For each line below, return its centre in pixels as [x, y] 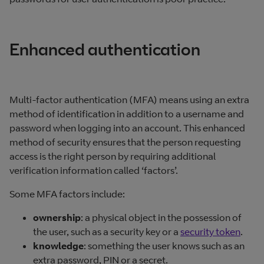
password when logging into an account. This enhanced [127, 128]
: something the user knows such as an [164, 245]
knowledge [58, 245]
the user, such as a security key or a [107, 231]
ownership [57, 217]
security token [210, 231]
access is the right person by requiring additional [113, 156]
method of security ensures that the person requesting [125, 142]
